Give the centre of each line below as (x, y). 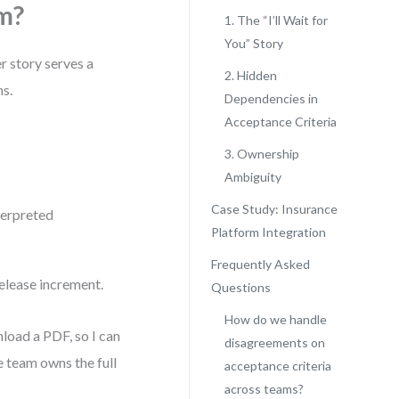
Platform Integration (268, 232)
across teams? (264, 389)
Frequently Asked (260, 264)
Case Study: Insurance (274, 209)
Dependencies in (271, 98)
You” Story (253, 43)
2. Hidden (250, 75)
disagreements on (274, 342)
